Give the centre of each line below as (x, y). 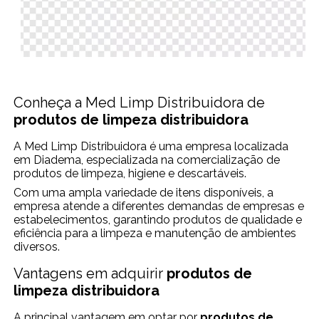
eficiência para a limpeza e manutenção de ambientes (155, 233)
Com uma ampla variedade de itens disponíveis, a (144, 192)
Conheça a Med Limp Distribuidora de (140, 102)
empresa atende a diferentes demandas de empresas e (159, 206)
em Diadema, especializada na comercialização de (147, 159)
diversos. (37, 246)
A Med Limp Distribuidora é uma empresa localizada (151, 146)
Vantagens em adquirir (90, 273)
